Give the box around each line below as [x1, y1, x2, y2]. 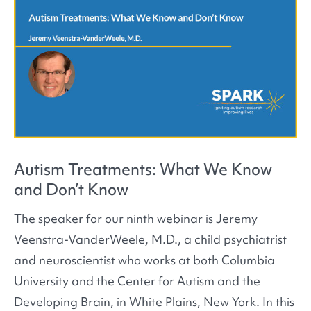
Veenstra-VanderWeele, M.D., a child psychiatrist [14, 231, 287, 248]
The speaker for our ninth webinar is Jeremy [14, 210, 258, 227]
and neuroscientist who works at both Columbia [14, 252, 275, 269]
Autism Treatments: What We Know [14, 158, 272, 180]
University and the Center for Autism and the [14, 273, 260, 289]
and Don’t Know [14, 178, 128, 200]
